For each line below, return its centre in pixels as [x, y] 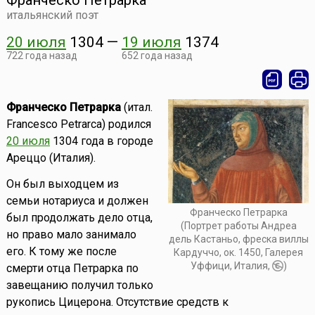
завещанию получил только [79, 285]
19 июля [151, 43]
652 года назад [157, 56]
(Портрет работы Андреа [238, 225]
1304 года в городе [101, 141]
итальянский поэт [52, 15]
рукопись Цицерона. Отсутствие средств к [117, 302]
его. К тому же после [61, 252]
